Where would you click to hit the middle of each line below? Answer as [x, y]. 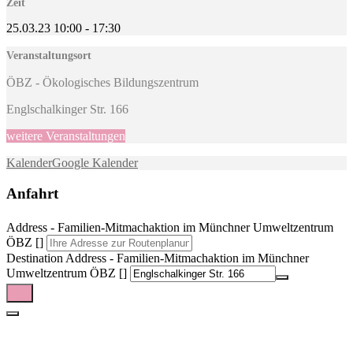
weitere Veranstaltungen [66, 136]
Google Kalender [95, 162]
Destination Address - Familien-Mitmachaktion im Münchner [158, 258]
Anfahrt [32, 193]
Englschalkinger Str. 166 [67, 109]
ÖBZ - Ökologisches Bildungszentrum [102, 82]
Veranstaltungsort [49, 55]
